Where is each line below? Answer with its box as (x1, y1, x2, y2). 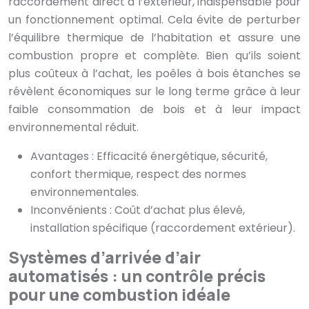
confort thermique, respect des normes (30, 166, 246, 183)
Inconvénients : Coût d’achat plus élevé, (30, 202, 245, 219)
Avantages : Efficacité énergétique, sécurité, (30, 148, 268, 165)
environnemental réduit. (8, 119, 139, 136)
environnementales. (30, 184, 139, 201)
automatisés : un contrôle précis (8, 265, 266, 288)
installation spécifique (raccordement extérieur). (30, 220, 295, 237)
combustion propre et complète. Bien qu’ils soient (8, 48, 301, 64)
